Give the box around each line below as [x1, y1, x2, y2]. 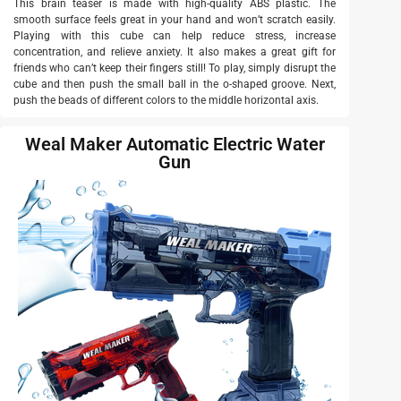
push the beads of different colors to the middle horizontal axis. [13, 94, 319, 107]
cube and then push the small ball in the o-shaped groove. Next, [13, 78, 336, 91]
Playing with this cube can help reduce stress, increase [13, 30, 336, 43]
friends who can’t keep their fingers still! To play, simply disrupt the [13, 62, 336, 75]
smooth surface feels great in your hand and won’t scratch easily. [13, 13, 336, 27]
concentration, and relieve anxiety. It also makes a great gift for [13, 46, 336, 59]
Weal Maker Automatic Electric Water [24, 133, 325, 156]
